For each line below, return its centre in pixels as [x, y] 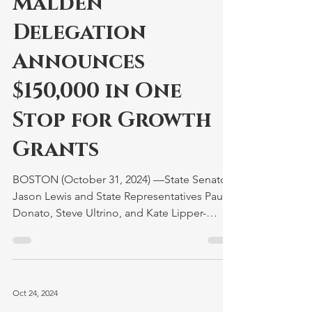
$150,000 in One [97, 91]
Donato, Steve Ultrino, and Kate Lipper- [109, 213]
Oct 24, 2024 [35, 292]
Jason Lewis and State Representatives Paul [119, 196]
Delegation [79, 33]
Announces [79, 62]
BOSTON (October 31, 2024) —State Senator [83, 179]
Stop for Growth [112, 120]
